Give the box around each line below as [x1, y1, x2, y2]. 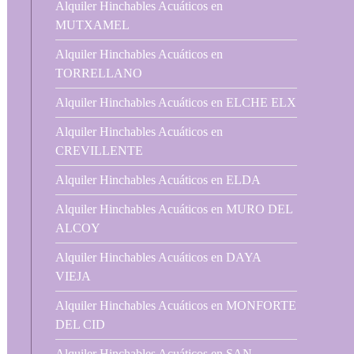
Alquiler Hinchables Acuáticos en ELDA [55, 173, 261, 186]
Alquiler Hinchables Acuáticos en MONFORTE [55, 299, 296, 312]
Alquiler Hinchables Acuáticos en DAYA [55, 250, 261, 264]
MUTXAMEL [55, 18, 130, 32]
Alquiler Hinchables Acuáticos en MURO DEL [55, 202, 292, 216]
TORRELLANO [55, 66, 142, 80]
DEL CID [55, 318, 105, 331]
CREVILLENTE [55, 144, 143, 157]
